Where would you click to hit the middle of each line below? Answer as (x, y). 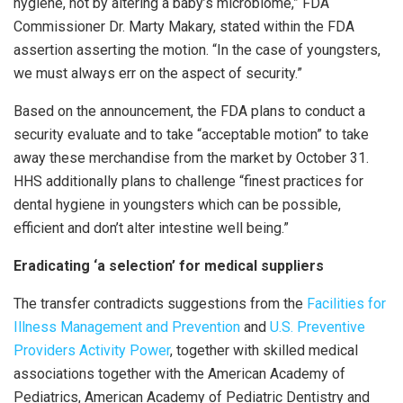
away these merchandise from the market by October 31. (191, 158)
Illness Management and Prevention (127, 327)
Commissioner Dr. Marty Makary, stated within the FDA (184, 27)
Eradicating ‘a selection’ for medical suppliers (169, 266)
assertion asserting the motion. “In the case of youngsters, (197, 50)
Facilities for (346, 304)
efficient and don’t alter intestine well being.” (151, 228)
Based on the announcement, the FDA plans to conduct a (189, 112)
